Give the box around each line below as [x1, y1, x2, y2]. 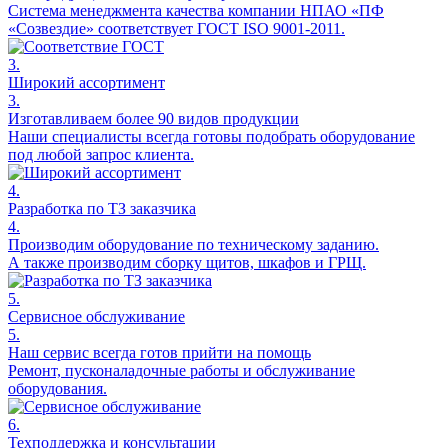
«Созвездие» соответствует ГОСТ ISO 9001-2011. [8, 20, 345, 38]
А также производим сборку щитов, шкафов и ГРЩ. [8, 254, 366, 272]
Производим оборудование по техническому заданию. [8, 236, 379, 254]
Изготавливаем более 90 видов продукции [8, 110, 299, 128]
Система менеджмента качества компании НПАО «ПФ [8, 2, 384, 20]
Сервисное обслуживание [8, 308, 185, 326]
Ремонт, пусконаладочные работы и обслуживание [8, 362, 355, 380]
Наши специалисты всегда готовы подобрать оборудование [8, 128, 415, 146]
